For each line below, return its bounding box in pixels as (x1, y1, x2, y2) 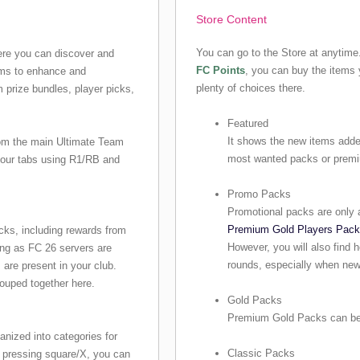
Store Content (196, 13, 268, 27)
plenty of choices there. (196, 82, 306, 95)
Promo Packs (227, 188, 292, 201)
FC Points (196, 64, 246, 77)
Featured (227, 117, 269, 130)
